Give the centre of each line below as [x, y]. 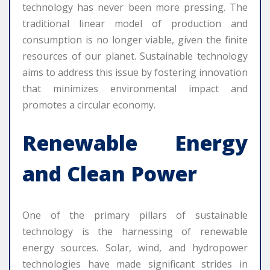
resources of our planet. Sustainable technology [135, 56]
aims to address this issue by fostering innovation [135, 73]
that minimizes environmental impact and [135, 89]
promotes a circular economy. [89, 105]
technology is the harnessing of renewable [135, 232]
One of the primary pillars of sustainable [135, 215]
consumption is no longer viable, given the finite [135, 40]
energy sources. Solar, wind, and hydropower [135, 248]
